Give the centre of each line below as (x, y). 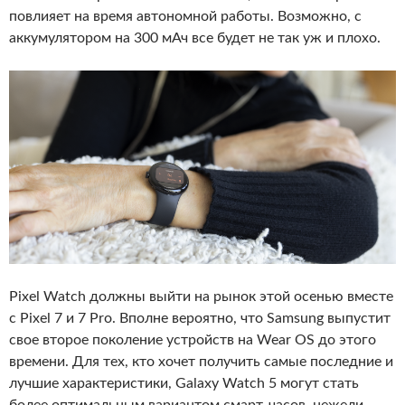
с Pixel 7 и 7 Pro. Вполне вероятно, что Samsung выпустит (200, 318)
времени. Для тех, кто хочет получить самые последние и (201, 361)
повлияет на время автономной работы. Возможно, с (185, 16)
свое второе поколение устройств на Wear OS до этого (193, 339)
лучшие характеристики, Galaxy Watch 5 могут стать (184, 383)
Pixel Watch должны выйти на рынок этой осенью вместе (201, 296)
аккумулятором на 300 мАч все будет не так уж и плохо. (195, 38)
